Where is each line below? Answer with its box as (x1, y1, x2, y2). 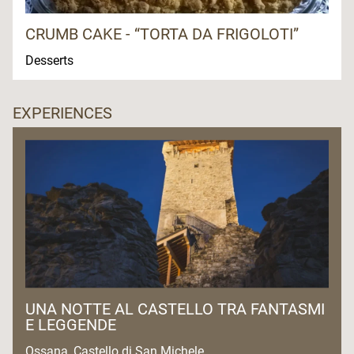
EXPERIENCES (13, 104, 112, 123)
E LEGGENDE (25, 314, 116, 334)
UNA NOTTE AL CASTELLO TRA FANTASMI (25, 299, 325, 318)
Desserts (25, 53, 77, 69)
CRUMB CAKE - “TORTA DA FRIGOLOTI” (25, 24, 299, 44)
